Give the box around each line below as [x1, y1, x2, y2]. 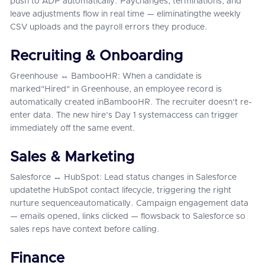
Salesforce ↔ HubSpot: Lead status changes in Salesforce [10, 173, 237, 182]
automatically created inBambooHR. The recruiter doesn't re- [10, 98, 252, 106]
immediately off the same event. [10, 124, 135, 132]
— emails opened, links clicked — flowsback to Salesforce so [10, 212, 245, 221]
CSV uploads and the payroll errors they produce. [10, 23, 208, 31]
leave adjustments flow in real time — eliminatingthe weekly [10, 10, 241, 18]
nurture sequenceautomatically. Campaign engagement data [10, 199, 248, 208]
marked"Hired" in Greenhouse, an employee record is [10, 85, 222, 93]
